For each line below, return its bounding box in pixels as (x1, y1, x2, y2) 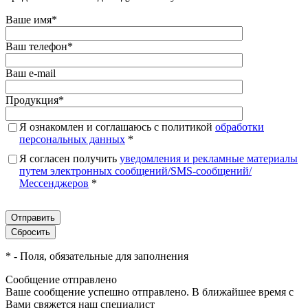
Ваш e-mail (5, 67, 56, 79)
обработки (215, 120, 264, 133)
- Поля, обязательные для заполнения (11, 250, 188, 262)
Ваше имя (5, 13, 52, 25)
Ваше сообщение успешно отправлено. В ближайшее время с (5, 285, 294, 298)
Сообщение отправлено (5, 273, 117, 285)
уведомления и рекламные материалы (120, 152, 298, 164)
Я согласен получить (19, 152, 120, 164)
